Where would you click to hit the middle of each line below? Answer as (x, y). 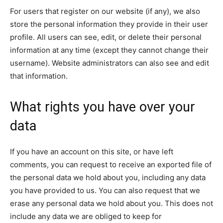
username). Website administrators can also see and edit (110, 63)
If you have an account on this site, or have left (92, 152)
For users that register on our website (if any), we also (105, 11)
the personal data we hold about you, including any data (108, 177)
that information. (39, 76)
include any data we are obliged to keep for (86, 216)
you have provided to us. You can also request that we (105, 190)
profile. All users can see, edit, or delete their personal (106, 37)
